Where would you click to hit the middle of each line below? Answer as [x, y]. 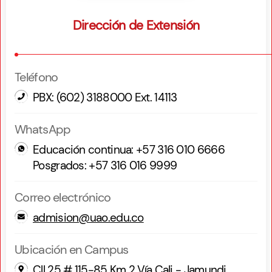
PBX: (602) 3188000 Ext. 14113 [105, 98]
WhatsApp [43, 130]
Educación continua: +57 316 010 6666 [129, 150]
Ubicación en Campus [72, 250]
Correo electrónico [63, 198]
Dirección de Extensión [136, 25]
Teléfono [36, 77]
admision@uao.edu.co [88, 218]
